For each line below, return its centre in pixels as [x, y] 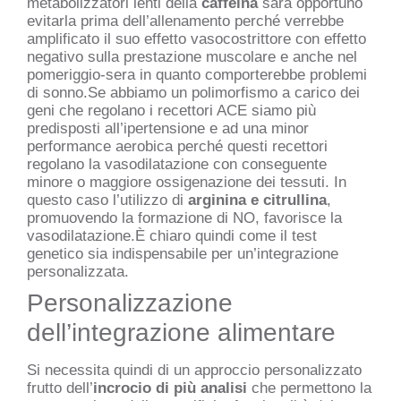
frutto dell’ [60, 388]
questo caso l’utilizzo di [107, 200]
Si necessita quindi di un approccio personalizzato [194, 370]
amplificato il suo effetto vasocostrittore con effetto [196, 38]
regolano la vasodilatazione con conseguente [177, 164]
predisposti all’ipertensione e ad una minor [168, 128]
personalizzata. [78, 271]
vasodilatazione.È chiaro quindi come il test [172, 235]
